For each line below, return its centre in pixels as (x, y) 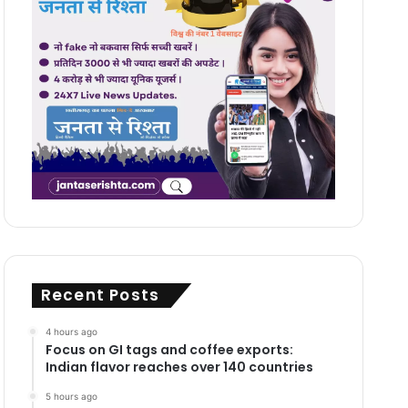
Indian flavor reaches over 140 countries (179, 367)
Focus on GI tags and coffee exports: (169, 349)
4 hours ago (71, 331)
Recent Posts (100, 295)
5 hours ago (71, 396)
